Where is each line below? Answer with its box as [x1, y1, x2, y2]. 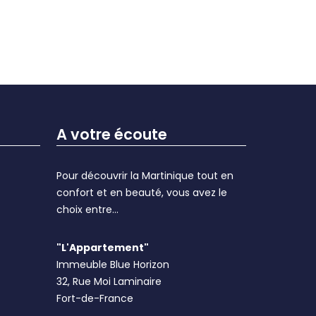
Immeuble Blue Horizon [56, 257, 170, 272]
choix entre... [56, 202, 119, 217]
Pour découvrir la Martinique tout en [56, 169, 234, 183]
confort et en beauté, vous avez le [56, 186, 228, 200]
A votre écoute [56, 124, 168, 145]
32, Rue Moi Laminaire [56, 274, 162, 288]
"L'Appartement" [56, 241, 150, 255]
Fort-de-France [56, 291, 134, 305]
